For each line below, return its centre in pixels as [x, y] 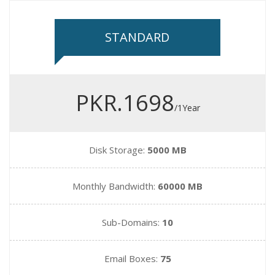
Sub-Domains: [132, 222]
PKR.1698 [125, 103]
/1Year [187, 108]
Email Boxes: [132, 258]
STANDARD [137, 37]
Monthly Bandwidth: [115, 186]
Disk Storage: [118, 150]
